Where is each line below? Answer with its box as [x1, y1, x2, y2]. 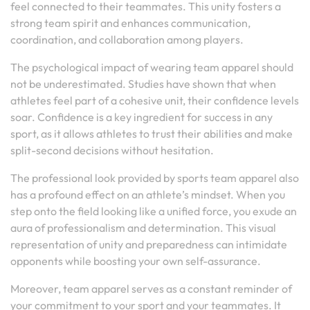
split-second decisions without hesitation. [10, 143, 214, 157]
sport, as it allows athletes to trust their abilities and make [10, 127, 293, 140]
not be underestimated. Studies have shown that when [10, 77, 276, 91]
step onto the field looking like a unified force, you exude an [10, 204, 297, 218]
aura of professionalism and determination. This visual [10, 221, 276, 235]
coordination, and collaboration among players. [10, 33, 244, 46]
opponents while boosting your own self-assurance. [10, 254, 261, 268]
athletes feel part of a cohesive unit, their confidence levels [10, 93, 299, 107]
